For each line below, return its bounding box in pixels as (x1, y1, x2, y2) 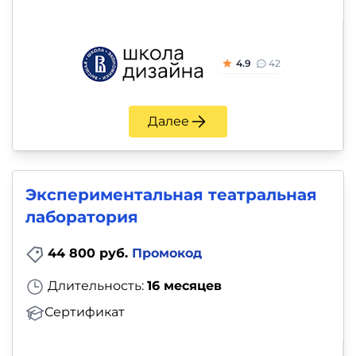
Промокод (132, 246, 202, 261)
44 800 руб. (48, 246, 132, 261)
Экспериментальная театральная (25, 185, 317, 205)
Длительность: (44, 277, 147, 293)
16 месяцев (147, 277, 222, 293)
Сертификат (44, 304, 125, 319)
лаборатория (25, 207, 138, 227)
